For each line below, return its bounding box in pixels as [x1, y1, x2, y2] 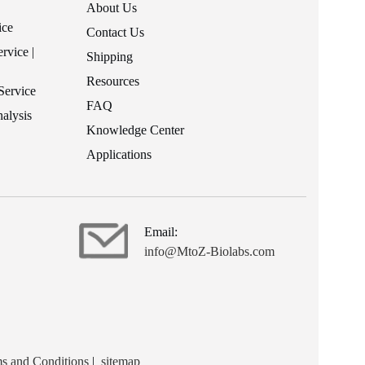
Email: [143, 224, 178, 239]
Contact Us [86, 24, 144, 39]
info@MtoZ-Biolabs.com [143, 244, 275, 258]
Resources [86, 73, 139, 88]
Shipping [86, 49, 133, 64]
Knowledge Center [86, 122, 184, 137]
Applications [86, 147, 152, 161]
